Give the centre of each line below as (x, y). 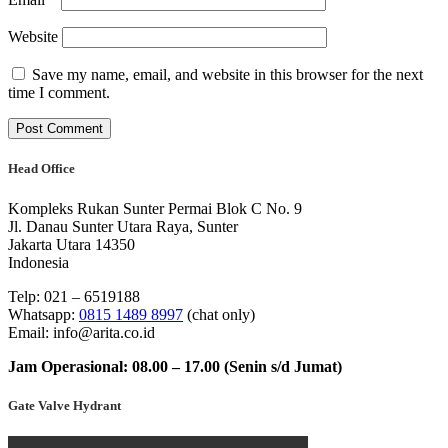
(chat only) (219, 314)
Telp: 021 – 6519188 (74, 296)
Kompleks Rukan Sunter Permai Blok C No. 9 (155, 208)
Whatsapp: (43, 314)
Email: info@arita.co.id (81, 332)
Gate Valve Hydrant (64, 405)
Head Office (41, 169)
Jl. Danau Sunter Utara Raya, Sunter (123, 226)
